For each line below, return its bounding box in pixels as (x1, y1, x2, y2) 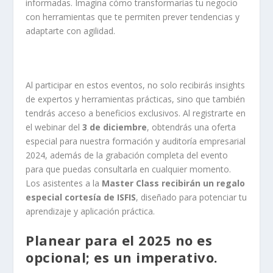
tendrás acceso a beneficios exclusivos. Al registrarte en (26, 107, 246, 119)
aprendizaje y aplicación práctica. (26, 205, 155, 218)
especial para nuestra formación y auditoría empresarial (26, 135, 246, 147)
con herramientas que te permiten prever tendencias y (26, 10, 240, 23)
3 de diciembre (82, 121, 147, 133)
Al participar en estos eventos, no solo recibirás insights (26, 79, 246, 91)
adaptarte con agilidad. (26, 24, 116, 37)
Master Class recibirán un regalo (102, 177, 246, 190)
